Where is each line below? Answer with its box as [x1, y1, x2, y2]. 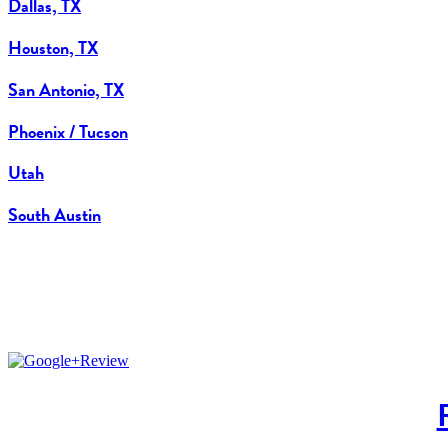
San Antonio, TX [8, 75, 124, 103]
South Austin [8, 201, 101, 229]
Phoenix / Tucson [8, 117, 128, 145]
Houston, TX [8, 33, 98, 61]
